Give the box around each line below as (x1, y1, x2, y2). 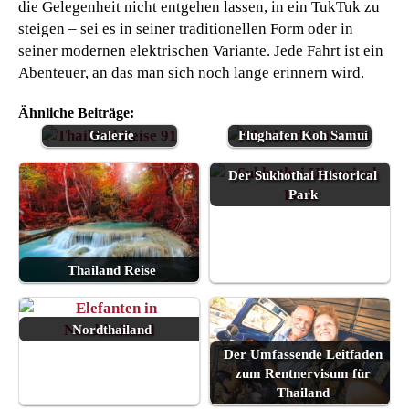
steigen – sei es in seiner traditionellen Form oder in (18, 19, 353, 37)
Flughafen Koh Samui (237, 126, 368, 142)
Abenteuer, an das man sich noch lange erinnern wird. (18, 63, 364, 81)
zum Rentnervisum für (235, 365, 371, 382)
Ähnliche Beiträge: (18, 104, 134, 121)
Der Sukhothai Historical (228, 166, 377, 183)
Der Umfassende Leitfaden (223, 346, 383, 362)
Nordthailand (72, 320, 152, 337)
